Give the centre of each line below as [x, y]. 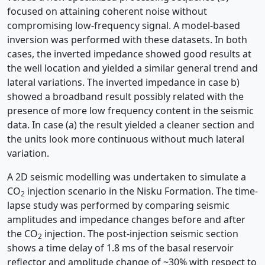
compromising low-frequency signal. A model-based [124, 25]
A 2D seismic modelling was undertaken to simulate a [127, 177]
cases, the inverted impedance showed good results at [129, 54]
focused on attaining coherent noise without [107, 11]
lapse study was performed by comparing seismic [118, 205]
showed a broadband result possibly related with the [125, 96]
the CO [22, 234]
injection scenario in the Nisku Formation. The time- [141, 191]
